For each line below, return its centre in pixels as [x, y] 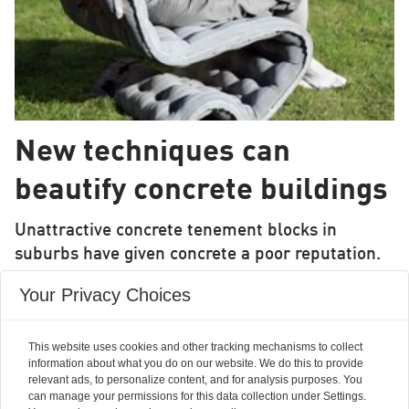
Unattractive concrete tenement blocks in [175, 231]
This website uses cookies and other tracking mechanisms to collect [195, 347]
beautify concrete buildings [201, 191]
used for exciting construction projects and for [194, 302]
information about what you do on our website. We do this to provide [196, 363]
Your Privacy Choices [105, 295]
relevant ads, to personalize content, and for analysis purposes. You [195, 380]
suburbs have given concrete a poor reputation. [197, 254]
